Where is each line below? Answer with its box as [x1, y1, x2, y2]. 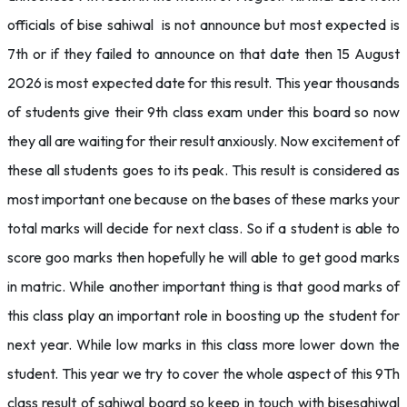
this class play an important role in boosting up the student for [7, 306, 400, 324]
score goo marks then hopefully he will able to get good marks [7, 248, 400, 266]
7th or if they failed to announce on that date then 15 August [7, 45, 400, 63]
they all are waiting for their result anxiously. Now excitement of [7, 132, 400, 150]
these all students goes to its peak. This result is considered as [7, 161, 400, 179]
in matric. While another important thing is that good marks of [7, 277, 400, 295]
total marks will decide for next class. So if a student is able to [7, 219, 400, 237]
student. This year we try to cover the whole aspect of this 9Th [7, 364, 400, 382]
